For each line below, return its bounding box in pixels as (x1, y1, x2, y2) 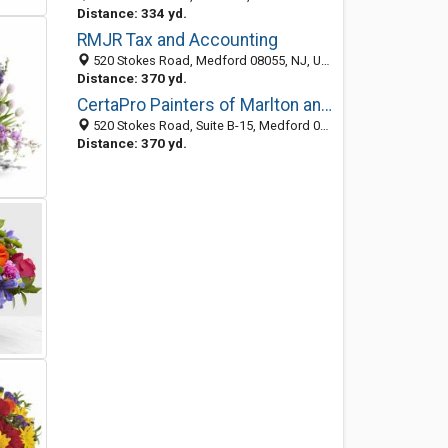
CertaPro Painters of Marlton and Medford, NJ (320, 95, 332, 115)
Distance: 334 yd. (76, 5, 187, 21)
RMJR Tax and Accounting (76, 30, 278, 50)
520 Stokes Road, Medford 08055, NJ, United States (89, 53, 321, 68)
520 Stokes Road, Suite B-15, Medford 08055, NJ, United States (89, 118, 320, 133)
